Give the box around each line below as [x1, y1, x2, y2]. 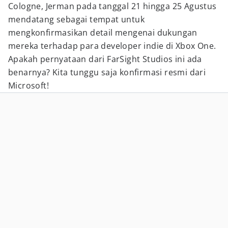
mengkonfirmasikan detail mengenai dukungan [8, 27, 197, 38]
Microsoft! [8, 80, 49, 91]
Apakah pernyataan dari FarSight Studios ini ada [8, 53, 202, 65]
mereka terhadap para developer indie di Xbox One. [8, 40, 216, 51]
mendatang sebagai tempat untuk [8, 14, 145, 25]
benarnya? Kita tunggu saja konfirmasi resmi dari [8, 67, 206, 78]
